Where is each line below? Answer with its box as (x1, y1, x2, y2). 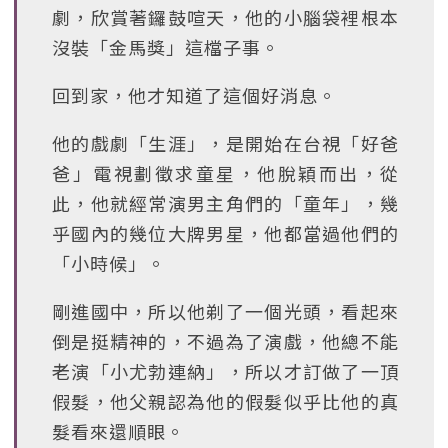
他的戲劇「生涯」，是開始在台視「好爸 (52, 130, 399, 156)
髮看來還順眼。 (52, 418, 185, 444)
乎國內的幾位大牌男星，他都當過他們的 (52, 220, 399, 246)
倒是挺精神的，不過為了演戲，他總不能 (52, 328, 399, 354)
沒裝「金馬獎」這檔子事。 (52, 34, 280, 60)
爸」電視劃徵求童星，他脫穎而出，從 (52, 160, 399, 186)
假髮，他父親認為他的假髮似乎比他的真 (52, 388, 399, 414)
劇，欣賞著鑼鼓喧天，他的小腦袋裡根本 (52, 4, 399, 30)
